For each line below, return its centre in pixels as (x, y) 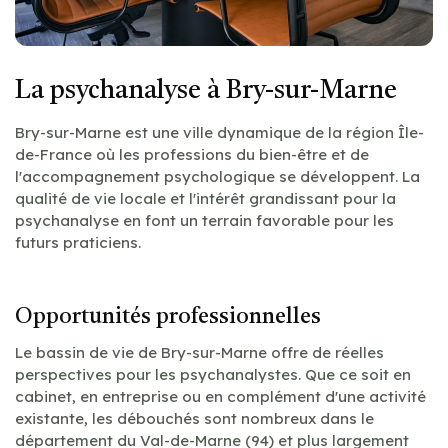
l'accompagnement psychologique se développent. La (217, 176)
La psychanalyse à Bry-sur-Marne (206, 90)
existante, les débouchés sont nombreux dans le (194, 418)
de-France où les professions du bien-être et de (192, 154)
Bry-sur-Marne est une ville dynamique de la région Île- (219, 132)
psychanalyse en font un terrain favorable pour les (204, 220)
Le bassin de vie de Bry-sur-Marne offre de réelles (199, 352)
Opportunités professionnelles (168, 316)
